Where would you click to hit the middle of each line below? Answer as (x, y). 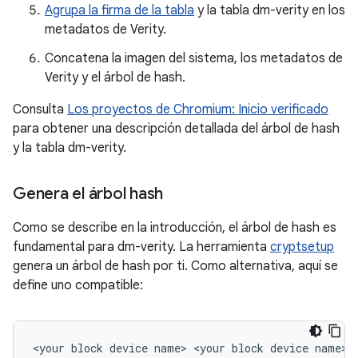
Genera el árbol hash (88, 194)
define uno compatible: (78, 286)
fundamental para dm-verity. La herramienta (141, 247)
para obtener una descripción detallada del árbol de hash (176, 129)
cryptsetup (302, 247)
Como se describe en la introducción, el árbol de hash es (175, 228)
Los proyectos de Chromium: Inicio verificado (198, 110)
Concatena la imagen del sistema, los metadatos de (194, 59)
